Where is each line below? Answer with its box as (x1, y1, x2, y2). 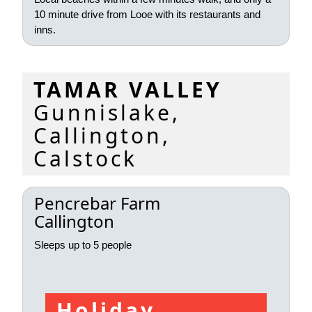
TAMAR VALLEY (33, 75, 222, 104)
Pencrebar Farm (34, 191, 160, 214)
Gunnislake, (33, 97, 180, 127)
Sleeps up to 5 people (34, 238, 132, 251)
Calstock (33, 143, 137, 173)
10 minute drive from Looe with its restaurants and (34, 8, 260, 21)
